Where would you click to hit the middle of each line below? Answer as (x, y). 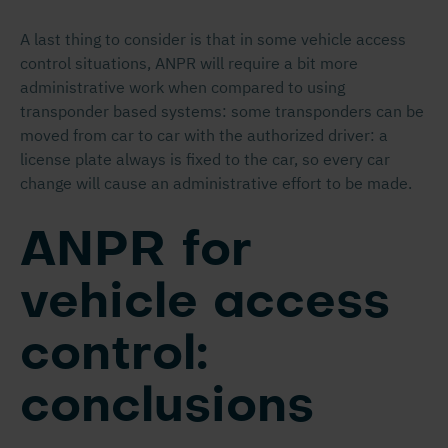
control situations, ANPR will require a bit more (189, 63)
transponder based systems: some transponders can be (222, 111)
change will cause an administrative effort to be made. (216, 183)
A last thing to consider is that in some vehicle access (213, 39)
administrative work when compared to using (182, 87)
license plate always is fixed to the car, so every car (205, 159)
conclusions (167, 407)
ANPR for (136, 251)
